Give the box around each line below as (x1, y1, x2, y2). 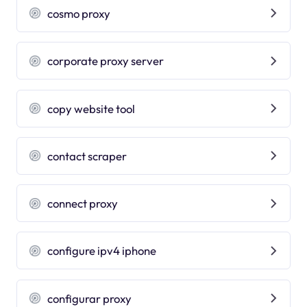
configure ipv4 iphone (47, 243, 157, 258)
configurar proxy (47, 291, 132, 306)
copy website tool (47, 101, 136, 116)
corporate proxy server (47, 53, 164, 69)
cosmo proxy (47, 5, 111, 21)
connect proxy (47, 196, 119, 211)
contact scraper (47, 148, 127, 163)
